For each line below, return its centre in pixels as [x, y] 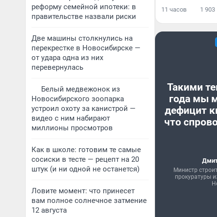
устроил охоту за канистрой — [84, 108]
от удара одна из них [67, 58]
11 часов [174, 9]
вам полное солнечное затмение [89, 201]
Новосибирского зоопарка [78, 99]
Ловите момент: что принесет [83, 191]
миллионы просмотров [72, 128]
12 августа [49, 210]
